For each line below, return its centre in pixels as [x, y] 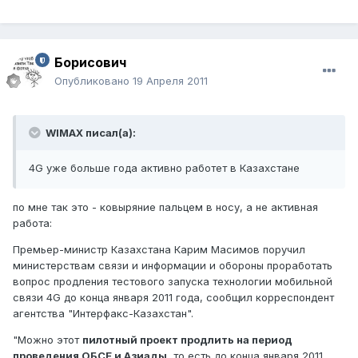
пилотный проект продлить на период [187, 340]
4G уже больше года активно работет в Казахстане [164, 168]
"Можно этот [48, 340]
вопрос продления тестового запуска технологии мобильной [173, 282]
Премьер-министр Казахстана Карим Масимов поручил [159, 250]
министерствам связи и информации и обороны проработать [173, 266]
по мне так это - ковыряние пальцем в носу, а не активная [165, 207]
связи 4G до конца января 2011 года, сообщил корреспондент [173, 298]
